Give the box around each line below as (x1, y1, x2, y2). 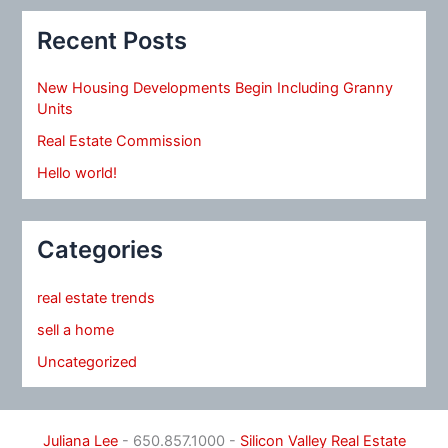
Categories (37, 235, 164, 265)
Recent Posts (37, 25, 188, 55)
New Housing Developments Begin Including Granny (37, 79, 394, 98)
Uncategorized (37, 352, 138, 371)
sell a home (37, 320, 115, 339)
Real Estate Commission (37, 132, 203, 151)
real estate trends (37, 288, 156, 307)
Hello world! (37, 164, 118, 183)
